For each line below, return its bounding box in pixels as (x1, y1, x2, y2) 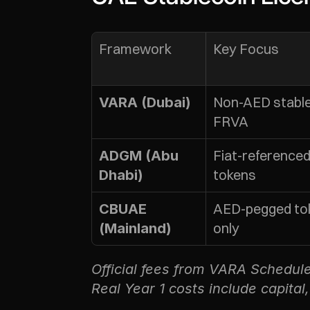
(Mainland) (99, 220, 172, 237)
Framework (99, 40, 172, 57)
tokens (213, 166, 256, 183)
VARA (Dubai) (99, 94, 191, 111)
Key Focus (213, 40, 279, 57)
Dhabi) (99, 167, 143, 183)
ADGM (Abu (99, 147, 179, 164)
